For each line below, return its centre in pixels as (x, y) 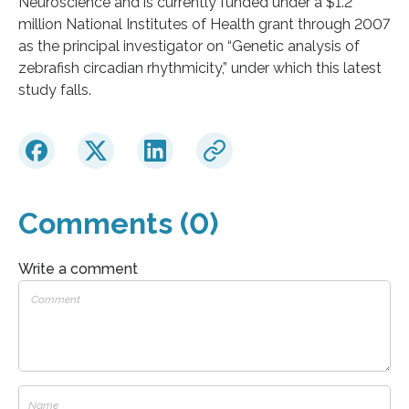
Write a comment (78, 268)
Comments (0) (118, 223)
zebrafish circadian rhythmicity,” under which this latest (200, 68)
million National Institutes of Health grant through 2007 (204, 24)
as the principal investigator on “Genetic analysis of (189, 46)
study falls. (55, 89)
